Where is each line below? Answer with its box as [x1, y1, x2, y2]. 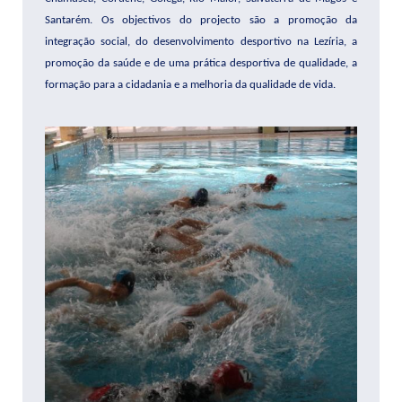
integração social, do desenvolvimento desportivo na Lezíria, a [45, 35, 357, 48]
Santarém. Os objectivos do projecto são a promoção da [45, 13, 357, 26]
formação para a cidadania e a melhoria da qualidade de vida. [45, 78, 336, 91]
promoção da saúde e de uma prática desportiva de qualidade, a [45, 57, 357, 69]
